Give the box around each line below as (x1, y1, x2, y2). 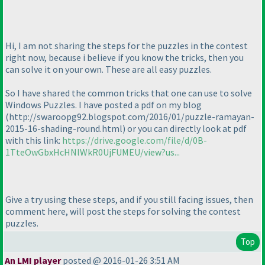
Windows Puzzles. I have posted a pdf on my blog (5, 98, 202, 111)
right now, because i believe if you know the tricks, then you (5, 51, 244, 63)
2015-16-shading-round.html (5, 122, 122, 134)
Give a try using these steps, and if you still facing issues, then (5, 193, 253, 205)
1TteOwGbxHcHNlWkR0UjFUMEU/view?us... (5, 146, 180, 158)
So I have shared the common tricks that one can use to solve (5, 86, 252, 99)
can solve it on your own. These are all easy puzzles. (5, 63, 212, 75)
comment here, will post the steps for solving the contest (5, 205, 241, 217)
